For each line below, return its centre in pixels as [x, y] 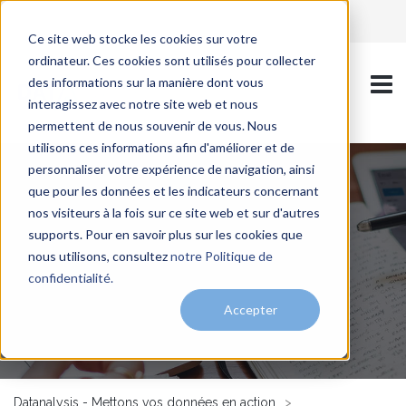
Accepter [250, 309]
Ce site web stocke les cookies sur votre [142, 38]
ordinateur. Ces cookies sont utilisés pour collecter [171, 60]
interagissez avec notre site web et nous [143, 103]
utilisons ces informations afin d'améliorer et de [161, 147]
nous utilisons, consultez [99, 256]
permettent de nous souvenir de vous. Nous [152, 125]
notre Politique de [221, 256]
